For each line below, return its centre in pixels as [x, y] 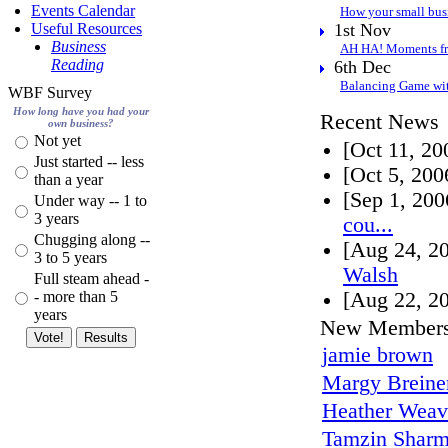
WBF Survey [50, 92]
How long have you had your [80, 111]
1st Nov [357, 30]
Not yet [57, 140]
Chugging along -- [92, 239]
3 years [56, 218]
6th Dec [357, 67]
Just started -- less [89, 161]
